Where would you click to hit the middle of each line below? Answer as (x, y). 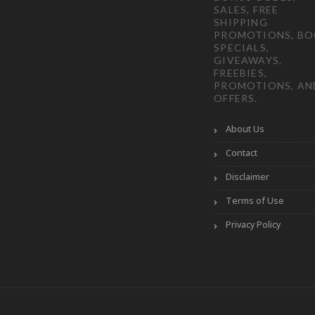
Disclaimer (248, 177)
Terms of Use (255, 201)
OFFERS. (236, 98)
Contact (242, 153)
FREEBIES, (240, 73)
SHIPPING (241, 22)
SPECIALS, (242, 48)
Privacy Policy (253, 225)
